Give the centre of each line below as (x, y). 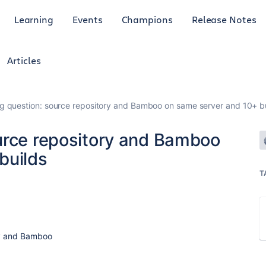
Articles (24, 60)
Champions (147, 19)
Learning (34, 19)
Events (88, 19)
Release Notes (224, 19)
